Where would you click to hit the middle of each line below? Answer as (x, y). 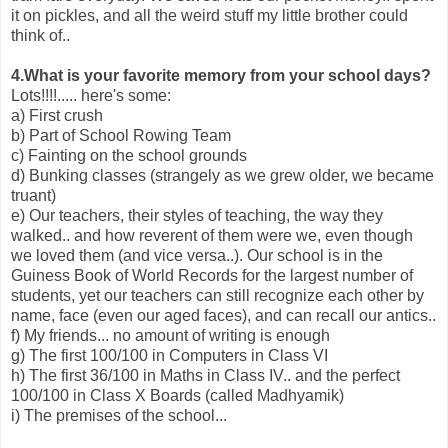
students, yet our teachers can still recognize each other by (217, 295)
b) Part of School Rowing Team (121, 135)
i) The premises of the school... (119, 415)
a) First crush (57, 115)
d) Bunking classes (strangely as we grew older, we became (222, 175)
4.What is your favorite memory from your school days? (221, 75)
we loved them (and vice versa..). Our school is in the (197, 255)
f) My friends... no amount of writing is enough (170, 335)
